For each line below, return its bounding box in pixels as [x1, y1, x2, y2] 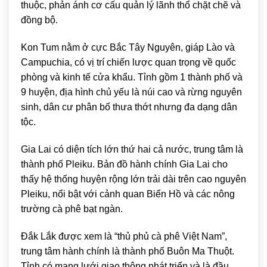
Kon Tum [21, 42, 59, 53]
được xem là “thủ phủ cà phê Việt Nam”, [56, 231, 227, 241]
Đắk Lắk [21, 231, 56, 241]
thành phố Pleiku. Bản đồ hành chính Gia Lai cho [21, 159, 228, 169]
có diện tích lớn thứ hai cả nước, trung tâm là [51, 144, 243, 154]
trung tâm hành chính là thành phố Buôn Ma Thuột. [21, 246, 234, 256]
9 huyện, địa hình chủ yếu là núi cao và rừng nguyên [21, 87, 242, 98]
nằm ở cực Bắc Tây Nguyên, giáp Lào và [59, 42, 235, 53]
